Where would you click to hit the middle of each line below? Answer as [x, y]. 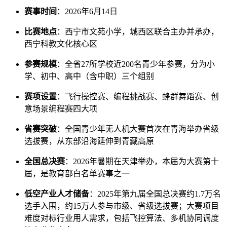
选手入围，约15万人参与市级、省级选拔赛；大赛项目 [122, 206]
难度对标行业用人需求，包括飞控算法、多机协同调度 [122, 218]
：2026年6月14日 [87, 11]
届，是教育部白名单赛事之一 [77, 173]
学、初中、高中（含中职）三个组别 [89, 76]
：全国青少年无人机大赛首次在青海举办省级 [138, 129]
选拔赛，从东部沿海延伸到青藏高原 [89, 141]
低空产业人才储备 [57, 194]
